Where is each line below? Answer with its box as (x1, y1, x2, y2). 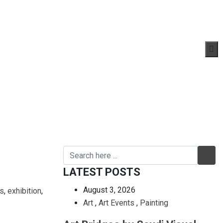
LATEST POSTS (63, 166, 140, 178)
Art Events (99, 198, 134, 208)
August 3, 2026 (83, 185, 135, 195)
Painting (140, 198, 168, 208)
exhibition (7, 186, 41, 196)
